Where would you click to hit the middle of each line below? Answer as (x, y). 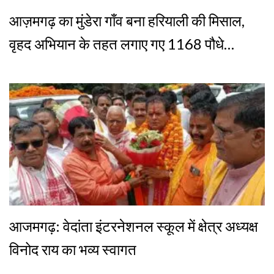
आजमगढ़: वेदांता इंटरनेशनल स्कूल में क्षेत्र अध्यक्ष (134, 226)
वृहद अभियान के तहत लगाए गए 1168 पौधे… (122, 43)
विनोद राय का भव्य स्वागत (73, 249)
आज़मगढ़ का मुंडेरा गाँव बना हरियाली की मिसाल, (127, 20)
